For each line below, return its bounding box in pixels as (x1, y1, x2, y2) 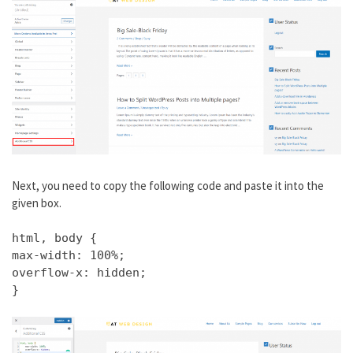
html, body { (12, 231, 97, 246)
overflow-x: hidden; (12, 266, 147, 281)
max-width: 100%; (12, 248, 125, 263)
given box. (12, 195, 61, 210)
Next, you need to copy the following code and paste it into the (12, 177, 324, 193)
